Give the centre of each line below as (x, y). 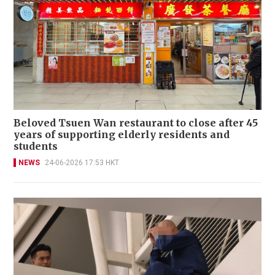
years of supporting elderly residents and (122, 135)
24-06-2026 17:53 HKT (82, 163)
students (36, 146)
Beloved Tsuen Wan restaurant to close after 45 (136, 123)
